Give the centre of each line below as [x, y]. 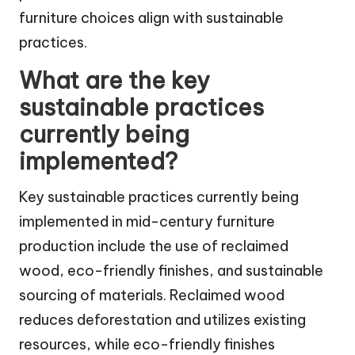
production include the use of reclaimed [154, 246]
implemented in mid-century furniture [147, 221]
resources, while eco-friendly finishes [147, 344]
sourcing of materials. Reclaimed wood [152, 295]
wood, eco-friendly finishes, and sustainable [171, 270]
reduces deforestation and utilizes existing [162, 319]
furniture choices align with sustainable [151, 17]
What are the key [115, 80]
